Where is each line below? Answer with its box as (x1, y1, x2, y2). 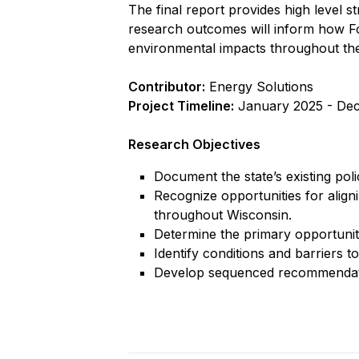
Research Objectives (128, 136, 260, 152)
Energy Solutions (205, 79, 313, 95)
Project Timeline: (128, 98, 234, 114)
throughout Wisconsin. (154, 207, 292, 223)
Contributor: (128, 79, 205, 95)
